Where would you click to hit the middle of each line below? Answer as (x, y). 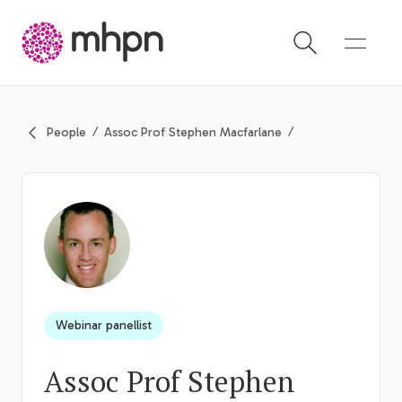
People (66, 132)
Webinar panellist (104, 325)
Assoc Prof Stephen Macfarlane (193, 132)
